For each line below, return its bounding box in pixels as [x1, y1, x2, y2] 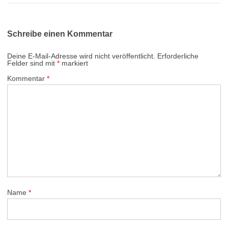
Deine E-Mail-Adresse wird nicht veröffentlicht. [7, 51, 155, 60]
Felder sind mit [7, 59, 57, 67]
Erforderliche [157, 51, 198, 60]
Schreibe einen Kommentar [7, 29, 112, 38]
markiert [60, 59, 88, 67]
